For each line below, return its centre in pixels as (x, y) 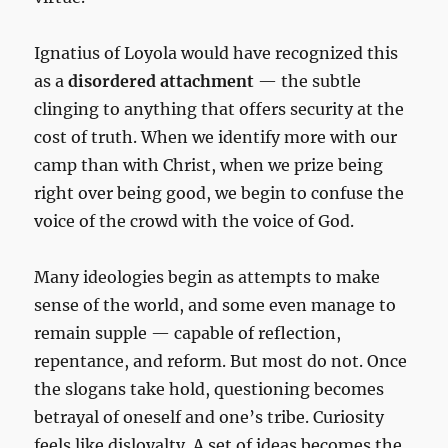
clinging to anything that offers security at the (219, 109)
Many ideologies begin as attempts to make (207, 277)
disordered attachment (161, 81)
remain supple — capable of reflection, (188, 333)
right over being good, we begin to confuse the (219, 193)
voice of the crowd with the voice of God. (194, 221)
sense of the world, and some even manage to (215, 305)
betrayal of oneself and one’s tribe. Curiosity (209, 417)
